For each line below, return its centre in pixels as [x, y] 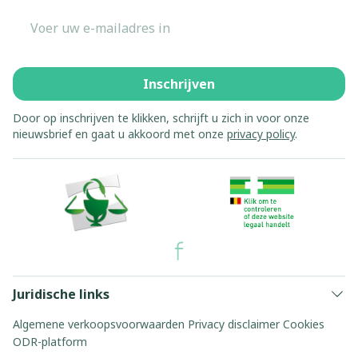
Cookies [304, 324]
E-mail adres [52, 18]
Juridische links [61, 294]
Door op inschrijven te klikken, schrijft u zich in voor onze [161, 118]
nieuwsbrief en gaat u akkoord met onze [120, 134]
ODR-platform [50, 342]
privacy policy [261, 134]
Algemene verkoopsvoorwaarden [99, 324]
